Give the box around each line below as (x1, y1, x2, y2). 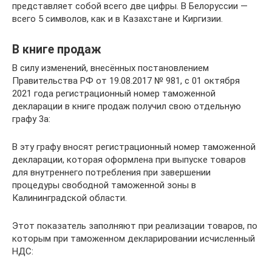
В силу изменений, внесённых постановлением (12, 62, 209, 73)
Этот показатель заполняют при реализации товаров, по (12, 220, 257, 231)
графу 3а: (12, 113, 50, 124)
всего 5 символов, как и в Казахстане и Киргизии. (12, 13, 223, 24)
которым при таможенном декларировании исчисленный (12, 233, 255, 244)
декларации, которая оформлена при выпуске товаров (12, 154, 246, 165)
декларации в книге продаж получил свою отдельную (12, 100, 241, 112)
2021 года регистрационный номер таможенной (12, 87, 216, 99)
